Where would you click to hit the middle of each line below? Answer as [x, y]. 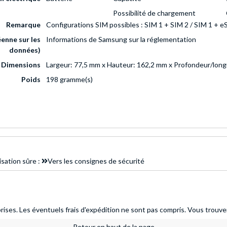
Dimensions [21, 65]
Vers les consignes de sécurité [96, 161]
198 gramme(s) [69, 80]
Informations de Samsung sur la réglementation [121, 40]
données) [25, 50]
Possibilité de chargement [154, 13]
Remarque [23, 25]
